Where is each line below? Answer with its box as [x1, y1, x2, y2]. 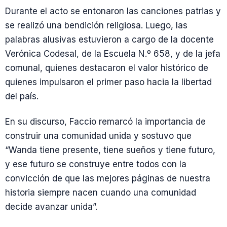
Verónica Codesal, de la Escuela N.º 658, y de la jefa [5, 49, 220, 59]
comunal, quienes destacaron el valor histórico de [5, 63, 208, 73]
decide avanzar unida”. [5, 201, 97, 212]
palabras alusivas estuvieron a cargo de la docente [5, 34, 214, 45]
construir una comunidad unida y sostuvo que [5, 130, 192, 141]
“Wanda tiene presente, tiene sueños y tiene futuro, [5, 144, 215, 155]
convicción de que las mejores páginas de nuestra [5, 173, 210, 183]
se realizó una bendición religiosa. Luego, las [5, 20, 187, 31]
